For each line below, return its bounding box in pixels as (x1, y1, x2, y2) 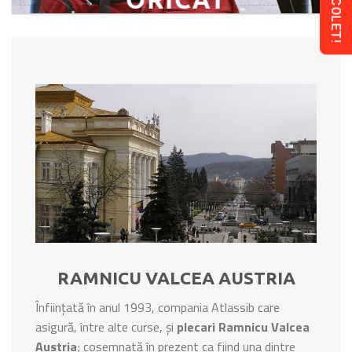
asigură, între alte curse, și (35, 317, 177, 336)
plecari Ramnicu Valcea (177, 317, 310, 336)
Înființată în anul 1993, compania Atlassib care (35, 297, 280, 317)
